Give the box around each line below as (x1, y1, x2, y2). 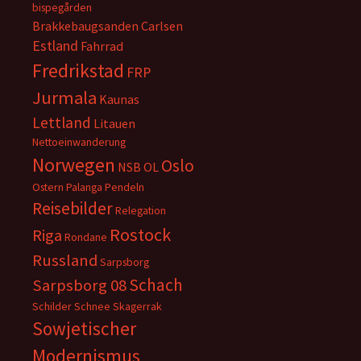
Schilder (32, 299, 72, 313)
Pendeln (105, 180, 144, 194)
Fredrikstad (32, 58, 124, 83)
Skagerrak (113, 299, 162, 313)
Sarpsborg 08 (32, 275, 127, 296)
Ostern (32, 180, 64, 194)
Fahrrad (81, 38, 123, 54)
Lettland (32, 113, 91, 132)
